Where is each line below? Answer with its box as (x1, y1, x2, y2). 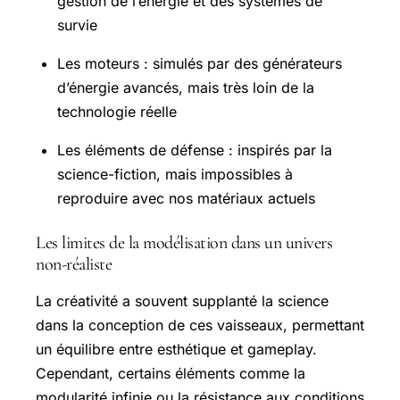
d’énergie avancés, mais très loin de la (57, 78, 314, 96)
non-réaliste (36, 253, 112, 275)
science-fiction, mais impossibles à (57, 164, 293, 183)
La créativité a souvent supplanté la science (36, 291, 329, 310)
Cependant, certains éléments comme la (36, 363, 305, 382)
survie (57, 15, 97, 34)
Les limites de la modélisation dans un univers (36, 231, 332, 254)
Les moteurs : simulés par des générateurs (57, 54, 342, 72)
